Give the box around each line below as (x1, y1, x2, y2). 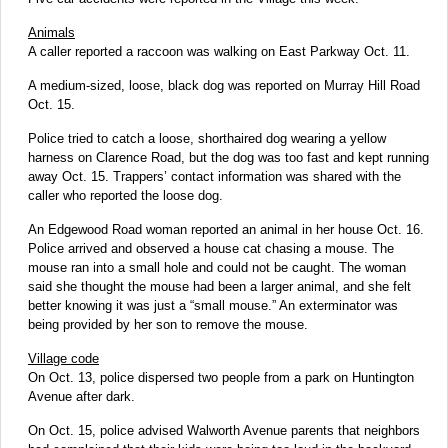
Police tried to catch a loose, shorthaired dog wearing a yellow (28, 130, 386, 146)
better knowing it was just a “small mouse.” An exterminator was (28, 297, 398, 313)
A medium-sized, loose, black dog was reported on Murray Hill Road (28, 77, 420, 93)
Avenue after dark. (28, 388, 135, 404)
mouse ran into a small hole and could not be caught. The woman (28, 259, 406, 275)
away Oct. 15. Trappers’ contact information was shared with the (28, 168, 401, 184)
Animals (28, 24, 75, 40)
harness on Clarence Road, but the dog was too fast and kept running (28, 149, 429, 165)
